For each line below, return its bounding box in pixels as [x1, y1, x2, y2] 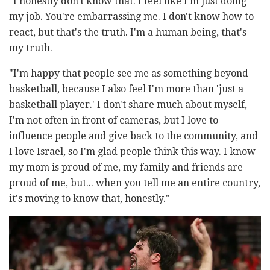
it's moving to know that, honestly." [9, 193, 170, 205]
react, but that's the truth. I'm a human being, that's [9, 27, 246, 39]
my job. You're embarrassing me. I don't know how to [9, 11, 254, 23]
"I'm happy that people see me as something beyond [9, 67, 248, 80]
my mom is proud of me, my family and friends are [9, 162, 243, 174]
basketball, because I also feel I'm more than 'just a [9, 83, 243, 95]
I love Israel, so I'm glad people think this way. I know [9, 146, 256, 158]
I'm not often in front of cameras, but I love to [9, 115, 218, 127]
